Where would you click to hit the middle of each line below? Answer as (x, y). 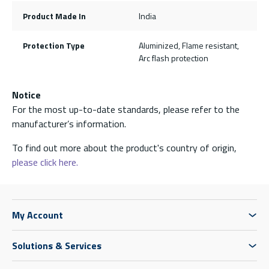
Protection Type (53, 46)
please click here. (45, 162)
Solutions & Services (57, 246)
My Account (38, 215)
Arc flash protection (174, 58)
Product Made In (54, 16)
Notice (26, 95)
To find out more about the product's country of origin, (124, 148)
